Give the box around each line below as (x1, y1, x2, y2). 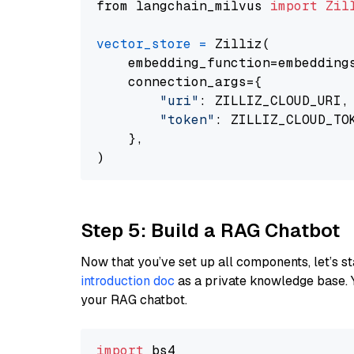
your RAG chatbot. (81, 292, 187, 308)
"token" (160, 111, 215, 128)
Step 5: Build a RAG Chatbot (81, 218, 340, 243)
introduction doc (81, 273, 175, 289)
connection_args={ (96, 73, 262, 90)
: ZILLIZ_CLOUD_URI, (199, 92, 349, 109)
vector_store (96, 36, 191, 52)
